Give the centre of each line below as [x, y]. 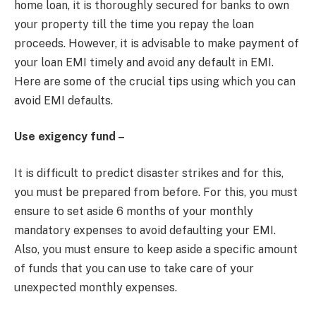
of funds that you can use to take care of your [134, 268]
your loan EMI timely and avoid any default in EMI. [144, 62]
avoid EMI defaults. [65, 100]
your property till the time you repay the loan [134, 24]
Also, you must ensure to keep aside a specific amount [156, 249]
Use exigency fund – [69, 137]
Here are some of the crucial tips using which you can [155, 81]
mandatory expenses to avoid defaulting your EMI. [145, 230]
